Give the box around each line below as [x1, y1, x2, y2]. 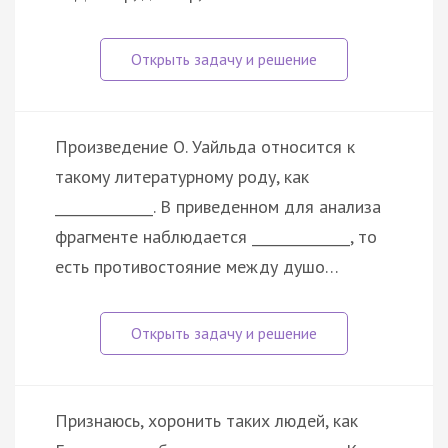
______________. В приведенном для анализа [55, 194, 381, 218]
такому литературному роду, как [55, 164, 309, 188]
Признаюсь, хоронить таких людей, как [55, 408, 358, 432]
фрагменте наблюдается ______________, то [55, 224, 377, 248]
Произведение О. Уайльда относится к [55, 134, 355, 158]
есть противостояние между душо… [55, 254, 339, 278]
